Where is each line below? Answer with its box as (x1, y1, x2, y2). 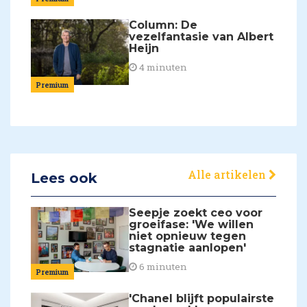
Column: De (129, 19, 198, 32)
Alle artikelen (188, 167, 269, 182)
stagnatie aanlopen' (129, 241, 247, 254)
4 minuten (137, 61, 188, 74)
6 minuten (137, 260, 188, 273)
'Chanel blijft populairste (129, 292, 275, 306)
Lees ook (31, 169, 97, 186)
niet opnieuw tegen (129, 229, 247, 243)
